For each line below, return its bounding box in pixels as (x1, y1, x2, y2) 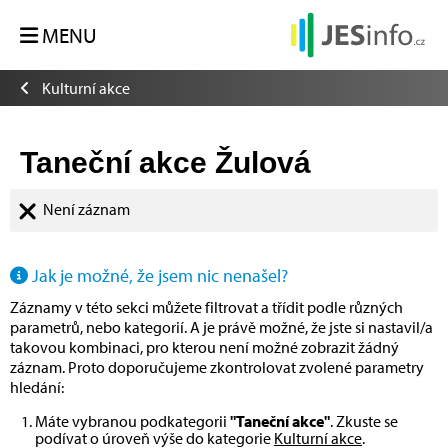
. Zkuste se (330, 411, 398, 432)
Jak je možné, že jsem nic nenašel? (28, 264, 288, 288)
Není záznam (43, 199, 131, 219)
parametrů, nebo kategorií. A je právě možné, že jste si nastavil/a (10, 317, 433, 338)
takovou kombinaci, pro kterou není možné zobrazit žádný (10, 337, 399, 358)
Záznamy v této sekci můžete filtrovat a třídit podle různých (10, 297, 403, 318)
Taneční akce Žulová (20, 146, 311, 179)
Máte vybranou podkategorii (35, 411, 230, 432)
